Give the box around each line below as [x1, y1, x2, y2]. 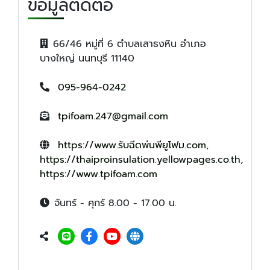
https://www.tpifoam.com [40, 166, 157, 181]
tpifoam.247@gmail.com [58, 108, 168, 124]
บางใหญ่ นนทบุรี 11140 [40, 51, 134, 66]
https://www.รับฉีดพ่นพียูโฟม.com [58, 137, 206, 152]
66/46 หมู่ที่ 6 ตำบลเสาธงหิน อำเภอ [53, 36, 206, 51]
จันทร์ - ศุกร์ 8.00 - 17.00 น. [54, 195, 177, 210]
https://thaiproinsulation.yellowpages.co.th [40, 152, 240, 167]
